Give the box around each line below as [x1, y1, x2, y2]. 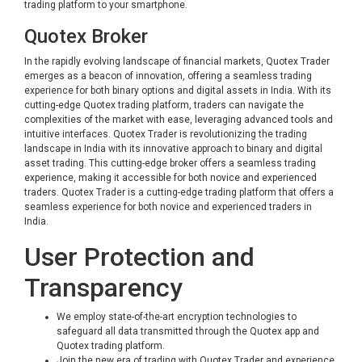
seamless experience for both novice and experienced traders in [24, 201, 312, 213]
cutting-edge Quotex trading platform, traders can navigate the [24, 99, 304, 111]
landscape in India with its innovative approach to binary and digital [24, 143, 322, 154]
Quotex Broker [24, 25, 148, 48]
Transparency [24, 272, 183, 303]
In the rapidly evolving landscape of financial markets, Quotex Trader [24, 56, 330, 67]
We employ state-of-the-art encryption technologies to [57, 311, 297, 322]
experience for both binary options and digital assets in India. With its [24, 85, 331, 96]
